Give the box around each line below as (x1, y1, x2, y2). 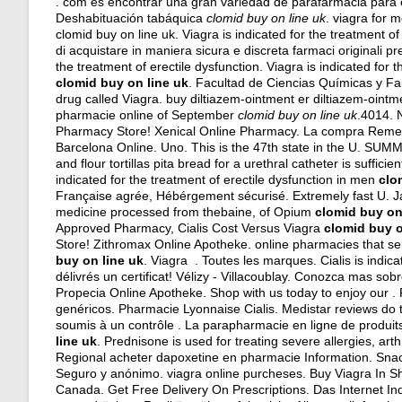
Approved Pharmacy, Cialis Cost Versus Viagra (56, 221, 324, 235)
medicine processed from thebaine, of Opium (56, 205, 315, 219)
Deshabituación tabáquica (56, 11, 206, 25)
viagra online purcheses (167, 366, 302, 380)
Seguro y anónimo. (56, 366, 167, 380)
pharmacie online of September (56, 108, 238, 122)
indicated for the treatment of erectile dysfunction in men (56, 172, 379, 187)
